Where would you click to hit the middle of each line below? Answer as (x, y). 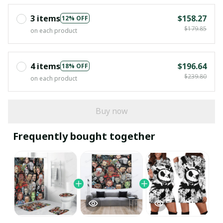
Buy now (111, 111)
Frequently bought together (84, 136)
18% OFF (75, 66)
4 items (45, 66)
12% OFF (75, 18)
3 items (45, 18)
